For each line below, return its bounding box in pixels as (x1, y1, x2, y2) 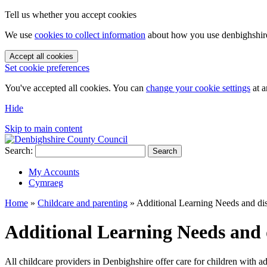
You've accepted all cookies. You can (5, 83, 146, 93)
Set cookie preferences (5, 63, 89, 73)
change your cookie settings (146, 83, 250, 93)
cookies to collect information (35, 30, 145, 40)
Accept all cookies (10, 52, 73, 61)
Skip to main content (5, 123, 82, 133)
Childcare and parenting (38, 198, 128, 208)
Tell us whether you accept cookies (5, 10, 136, 20)
